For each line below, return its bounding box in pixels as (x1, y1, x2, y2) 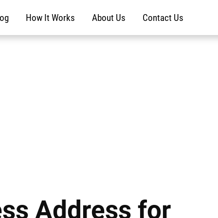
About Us (91, 12, 126, 23)
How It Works (25, 12, 75, 23)
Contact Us (142, 12, 183, 23)
